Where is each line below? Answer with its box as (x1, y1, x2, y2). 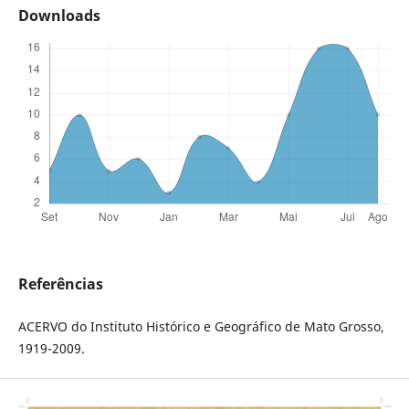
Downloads (17, 5, 100, 26)
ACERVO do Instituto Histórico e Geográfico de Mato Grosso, (17, 318, 384, 336)
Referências (17, 274, 103, 295)
